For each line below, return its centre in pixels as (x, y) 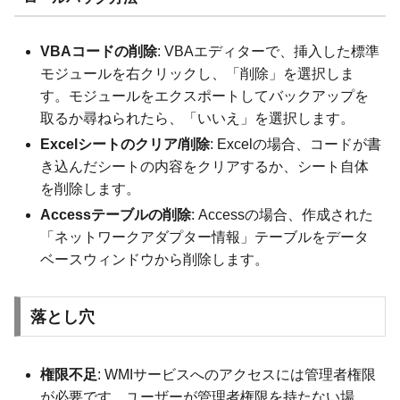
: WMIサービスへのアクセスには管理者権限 (237, 374)
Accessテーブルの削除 (116, 215)
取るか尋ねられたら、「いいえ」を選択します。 (198, 119)
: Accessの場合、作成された (283, 215)
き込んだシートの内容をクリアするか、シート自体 (205, 167)
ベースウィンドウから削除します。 (155, 260)
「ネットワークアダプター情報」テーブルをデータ (205, 237)
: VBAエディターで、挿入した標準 (269, 52)
